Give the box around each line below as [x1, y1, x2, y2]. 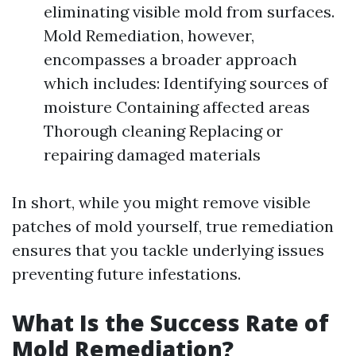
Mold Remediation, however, [44, 25, 254, 45]
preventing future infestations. [12, 264, 241, 284]
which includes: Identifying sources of [44, 73, 328, 93]
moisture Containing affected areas [44, 97, 310, 117]
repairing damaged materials [44, 145, 261, 164]
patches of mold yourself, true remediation [12, 216, 334, 236]
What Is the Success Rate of [12, 308, 329, 338]
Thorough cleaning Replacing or [44, 121, 283, 141]
